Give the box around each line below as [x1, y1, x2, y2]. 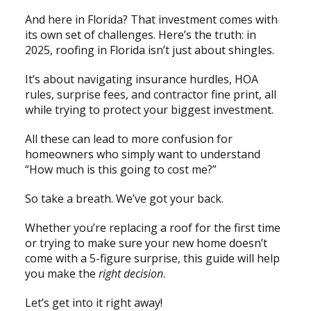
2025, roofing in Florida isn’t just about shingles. [24, 42, 277, 58]
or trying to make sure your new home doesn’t [24, 235, 267, 251]
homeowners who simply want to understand [24, 146, 260, 162]
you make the [24, 265, 99, 281]
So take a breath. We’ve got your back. [24, 190, 226, 206]
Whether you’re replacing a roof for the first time [24, 219, 280, 235]
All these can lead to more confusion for [24, 131, 233, 146]
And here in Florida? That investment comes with [24, 11, 278, 27]
